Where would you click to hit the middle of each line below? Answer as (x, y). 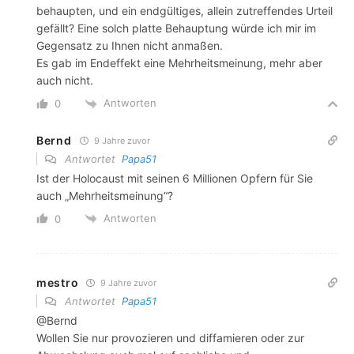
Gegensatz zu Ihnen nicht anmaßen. (130, 46)
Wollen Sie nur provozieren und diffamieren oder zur (170, 338)
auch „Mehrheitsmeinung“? (105, 195)
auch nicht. (65, 81)
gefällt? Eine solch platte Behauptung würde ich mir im (176, 28)
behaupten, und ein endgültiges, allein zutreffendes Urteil (185, 11)
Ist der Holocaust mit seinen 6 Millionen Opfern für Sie (175, 178)
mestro (58, 282)
